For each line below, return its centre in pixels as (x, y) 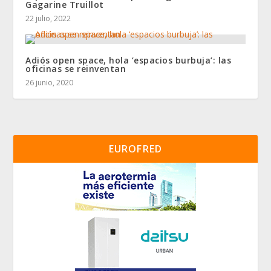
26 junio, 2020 (50, 83)
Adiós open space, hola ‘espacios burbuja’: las (129, 60)
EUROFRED (135, 149)
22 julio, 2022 (48, 19)
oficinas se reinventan (76, 69)
